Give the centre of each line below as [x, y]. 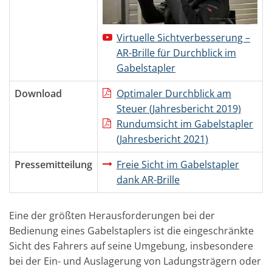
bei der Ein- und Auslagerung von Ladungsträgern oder [135, 261]
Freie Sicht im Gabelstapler [178, 164]
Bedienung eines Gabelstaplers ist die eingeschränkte [131, 230]
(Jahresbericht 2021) [162, 139]
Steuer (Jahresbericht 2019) [179, 108]
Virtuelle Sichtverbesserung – [183, 38]
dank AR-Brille [148, 179]
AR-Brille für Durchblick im [176, 53]
